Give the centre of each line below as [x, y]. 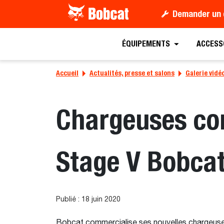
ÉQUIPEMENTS [146, 44]
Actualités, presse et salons [132, 73]
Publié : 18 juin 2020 [88, 199]
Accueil [67, 73]
